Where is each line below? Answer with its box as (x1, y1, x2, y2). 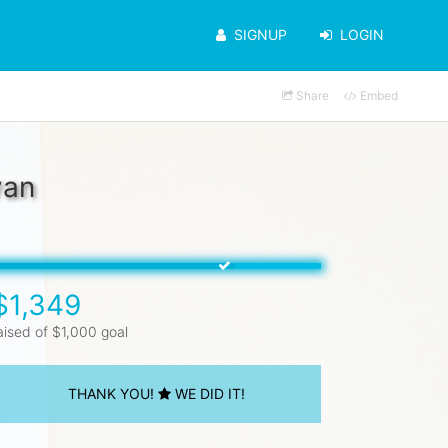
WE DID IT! (170, 384, 245, 402)
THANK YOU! (67, 384, 158, 402)
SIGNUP (233, 26, 287, 43)
